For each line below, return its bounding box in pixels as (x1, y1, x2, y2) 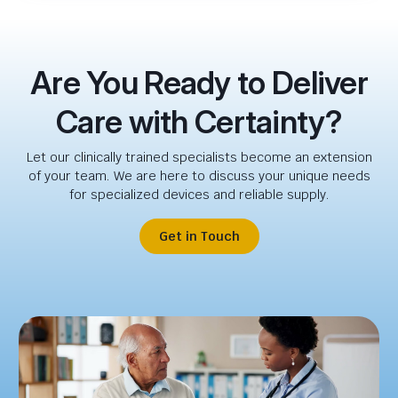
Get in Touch (158, 228, 240, 245)
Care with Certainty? (56, 102, 342, 142)
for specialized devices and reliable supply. (68, 187, 330, 203)
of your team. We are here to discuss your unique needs (28, 168, 370, 185)
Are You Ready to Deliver (30, 63, 368, 103)
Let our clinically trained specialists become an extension (26, 149, 372, 166)
